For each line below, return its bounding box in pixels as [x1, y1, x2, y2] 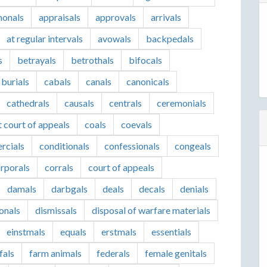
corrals [45, 162, 73, 173]
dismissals [35, 204, 77, 216]
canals [86, 76, 111, 87]
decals [139, 183, 165, 194]
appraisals [39, 11, 80, 23]
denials [180, 183, 209, 194]
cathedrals [7, 97, 49, 108]
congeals [175, 140, 211, 151]
